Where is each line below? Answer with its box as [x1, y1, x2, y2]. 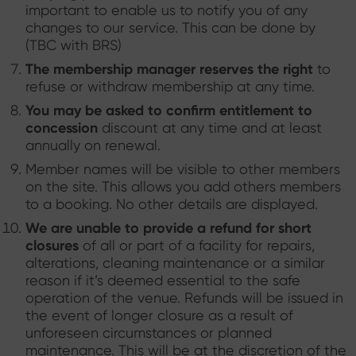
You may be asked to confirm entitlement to [25, 101, 312, 119]
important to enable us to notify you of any [25, 2, 308, 18]
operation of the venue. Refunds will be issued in [25, 289, 343, 306]
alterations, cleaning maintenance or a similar [25, 254, 325, 271]
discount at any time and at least [102, 119, 322, 136]
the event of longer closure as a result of [25, 307, 293, 323]
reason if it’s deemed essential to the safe [25, 272, 300, 288]
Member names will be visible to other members [25, 161, 340, 177]
